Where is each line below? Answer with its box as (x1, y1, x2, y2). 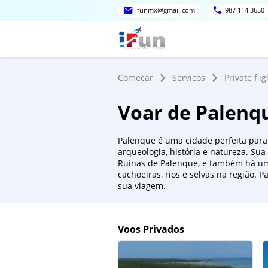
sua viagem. (118, 180, 166, 191)
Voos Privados (118, 223, 184, 236)
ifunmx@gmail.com (135, 5, 196, 15)
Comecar (118, 72, 153, 83)
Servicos (172, 72, 205, 83)
